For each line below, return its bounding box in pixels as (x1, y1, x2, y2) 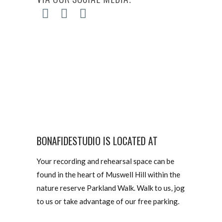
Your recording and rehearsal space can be (37, 157, 174, 166)
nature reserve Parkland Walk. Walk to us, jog (37, 183, 185, 193)
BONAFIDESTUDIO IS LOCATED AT (37, 133, 158, 149)
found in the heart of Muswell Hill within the (37, 170, 180, 179)
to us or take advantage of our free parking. (37, 197, 179, 206)
